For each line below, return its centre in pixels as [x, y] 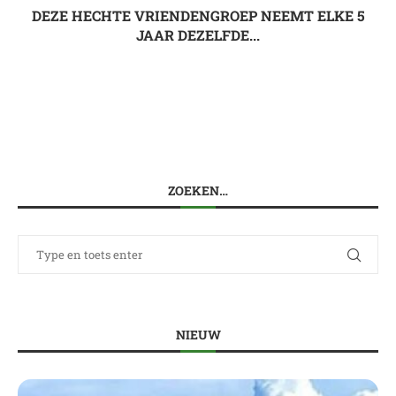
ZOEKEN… [198, 191]
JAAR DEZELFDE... [198, 35]
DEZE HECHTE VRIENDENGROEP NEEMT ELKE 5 [198, 16]
